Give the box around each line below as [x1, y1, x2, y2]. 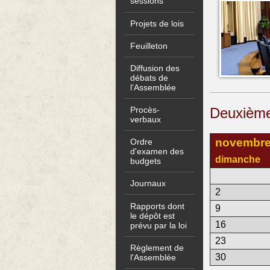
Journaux [130, 178, 166, 189]
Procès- [130, 105, 160, 115]
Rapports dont [130, 201, 185, 211]
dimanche [215, 154, 260, 165]
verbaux [130, 115, 162, 125]
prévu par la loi [130, 220, 187, 230]
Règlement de [130, 242, 184, 253]
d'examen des [130, 146, 184, 157]
